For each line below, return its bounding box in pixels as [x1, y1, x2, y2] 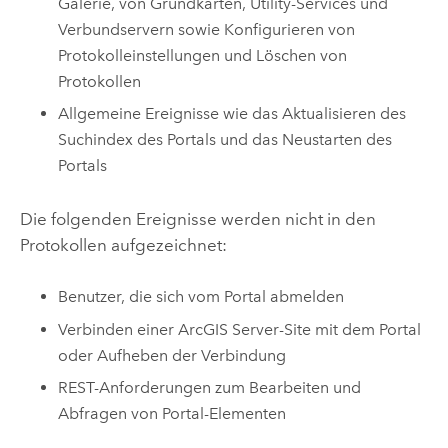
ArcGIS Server [178, 319, 280, 339]
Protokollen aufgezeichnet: [19, 234, 227, 255]
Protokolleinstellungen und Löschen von [58, 45, 348, 65]
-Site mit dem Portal [279, 319, 422, 339]
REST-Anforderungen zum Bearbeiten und [58, 378, 362, 398]
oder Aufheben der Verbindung [58, 345, 287, 365]
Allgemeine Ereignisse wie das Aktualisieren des [58, 104, 407, 124]
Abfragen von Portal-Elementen [58, 404, 287, 424]
